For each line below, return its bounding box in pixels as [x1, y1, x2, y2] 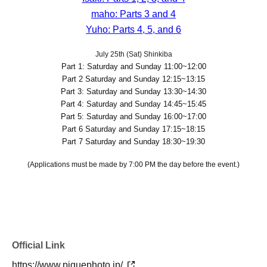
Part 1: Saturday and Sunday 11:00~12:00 [61, 62, 206, 72]
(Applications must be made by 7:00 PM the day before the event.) [27, 160, 240, 169]
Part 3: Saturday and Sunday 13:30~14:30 [61, 87, 206, 97]
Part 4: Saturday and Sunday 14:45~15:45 [61, 100, 206, 109]
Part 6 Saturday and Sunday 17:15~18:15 [62, 125, 205, 134]
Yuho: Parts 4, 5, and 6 [86, 24, 181, 35]
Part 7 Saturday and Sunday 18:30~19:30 [62, 137, 205, 147]
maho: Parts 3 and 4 [91, 9, 176, 20]
